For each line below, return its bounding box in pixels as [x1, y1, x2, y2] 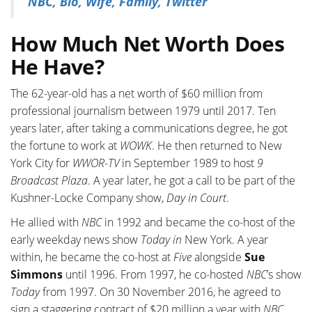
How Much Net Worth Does [10, 29, 285, 58]
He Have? [10, 52, 104, 81]
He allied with [10, 214, 81, 231]
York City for [10, 155, 72, 171]
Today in [141, 232, 185, 248]
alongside [192, 249, 244, 265]
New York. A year [185, 232, 268, 248]
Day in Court [166, 190, 226, 206]
